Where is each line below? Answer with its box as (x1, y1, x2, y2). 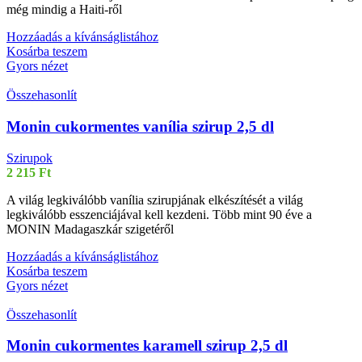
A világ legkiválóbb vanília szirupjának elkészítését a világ (6, 192, 303, 207)
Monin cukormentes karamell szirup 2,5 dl (6, 337, 288, 355)
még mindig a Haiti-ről (6, 2, 122, 17)
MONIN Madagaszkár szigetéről (6, 221, 174, 236)
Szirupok (6, 150, 53, 165)
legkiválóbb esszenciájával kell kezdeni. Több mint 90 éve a (6, 207, 312, 221)
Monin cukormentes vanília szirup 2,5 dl (6, 117, 274, 135)
